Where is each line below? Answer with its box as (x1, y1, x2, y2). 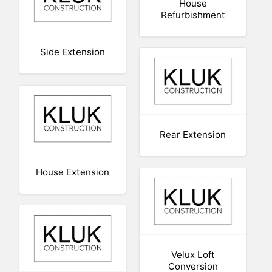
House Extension (36, 166, 110, 178)
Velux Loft (171, 248, 215, 260)
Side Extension (40, 46, 106, 58)
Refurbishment (160, 8, 225, 21)
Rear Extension (160, 128, 226, 140)
